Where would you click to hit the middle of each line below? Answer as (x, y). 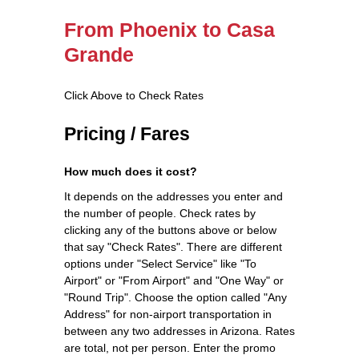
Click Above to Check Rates (134, 95)
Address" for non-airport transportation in (168, 314)
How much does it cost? (131, 171)
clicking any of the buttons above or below (170, 230)
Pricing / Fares (127, 133)
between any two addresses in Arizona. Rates (179, 331)
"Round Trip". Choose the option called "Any (175, 297)
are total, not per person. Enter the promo (170, 347)
